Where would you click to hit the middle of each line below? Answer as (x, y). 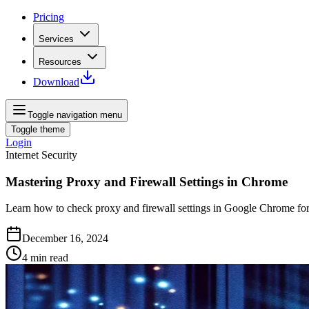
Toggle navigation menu (75, 115)
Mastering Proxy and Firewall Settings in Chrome (147, 181)
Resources (60, 62)
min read (49, 258)
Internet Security (41, 155)
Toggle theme (38, 129)
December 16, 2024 (65, 239)
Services (56, 39)
